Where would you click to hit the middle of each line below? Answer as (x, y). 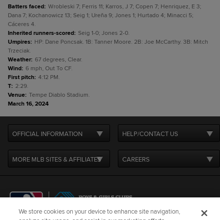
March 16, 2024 (28, 104)
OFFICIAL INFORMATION (47, 134)
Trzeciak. (19, 51)
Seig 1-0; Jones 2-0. (104, 33)
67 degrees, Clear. (59, 60)
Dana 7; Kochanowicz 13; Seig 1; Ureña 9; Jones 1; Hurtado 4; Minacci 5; (101, 15)
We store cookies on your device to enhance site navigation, (100, 212)
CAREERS (136, 160)
